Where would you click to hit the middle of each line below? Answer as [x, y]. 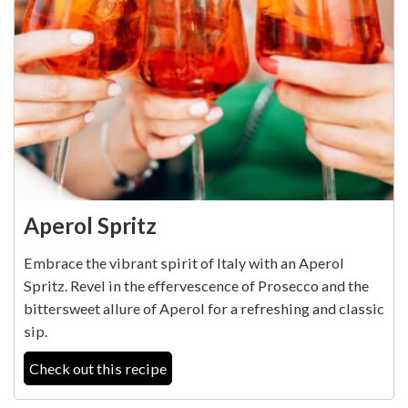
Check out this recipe [98, 369]
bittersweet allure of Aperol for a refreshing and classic [204, 309]
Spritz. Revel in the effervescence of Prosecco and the [196, 286]
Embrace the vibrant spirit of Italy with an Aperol [184, 263]
